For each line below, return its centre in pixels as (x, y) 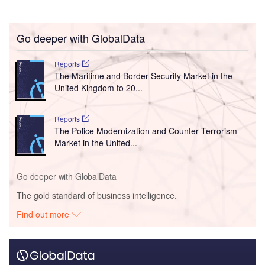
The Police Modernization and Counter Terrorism (146, 131)
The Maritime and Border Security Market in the (143, 76)
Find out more (44, 214)
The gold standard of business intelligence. (97, 195)
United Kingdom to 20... (98, 88)
